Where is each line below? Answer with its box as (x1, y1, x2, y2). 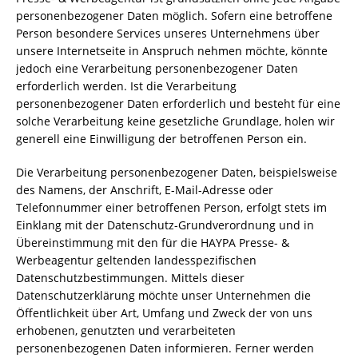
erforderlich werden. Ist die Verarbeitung (16, 78, 237, 93)
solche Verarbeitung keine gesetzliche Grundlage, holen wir (16, 113, 335, 129)
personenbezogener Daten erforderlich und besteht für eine (16, 96, 340, 111)
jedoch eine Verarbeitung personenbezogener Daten (16, 61, 298, 76)
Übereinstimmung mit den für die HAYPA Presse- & (16, 235, 289, 250)
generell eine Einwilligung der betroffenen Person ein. (16, 131, 307, 146)
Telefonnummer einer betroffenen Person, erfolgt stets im (16, 200, 327, 215)
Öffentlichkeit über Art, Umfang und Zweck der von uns (16, 305, 312, 320)
